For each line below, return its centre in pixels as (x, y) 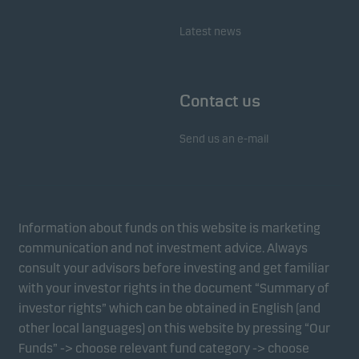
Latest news (210, 32)
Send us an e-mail (224, 139)
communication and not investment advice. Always (163, 248)
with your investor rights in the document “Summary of (174, 288)
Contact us (220, 101)
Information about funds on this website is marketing (169, 228)
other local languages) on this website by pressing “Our (174, 329)
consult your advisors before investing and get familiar (174, 268)
